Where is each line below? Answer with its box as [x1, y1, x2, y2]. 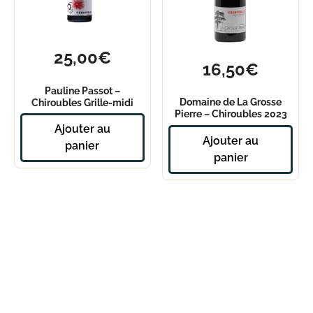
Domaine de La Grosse [180, 96, 282, 108]
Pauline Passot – [44, 84, 120, 96]
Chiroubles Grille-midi [31, 96, 133, 108]
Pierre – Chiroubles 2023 [174, 108, 287, 120]
